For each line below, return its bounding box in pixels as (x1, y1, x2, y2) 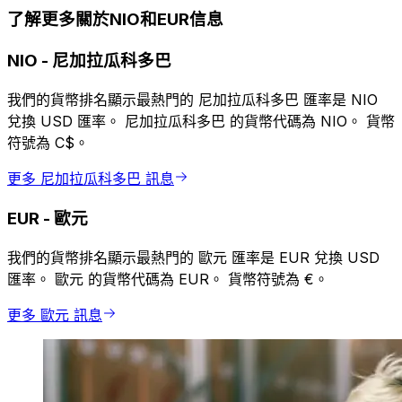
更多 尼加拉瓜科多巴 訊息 (7, 169, 174, 188)
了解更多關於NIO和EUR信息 (7, 9, 223, 31)
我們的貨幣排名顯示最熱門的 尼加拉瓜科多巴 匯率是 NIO (7, 90, 378, 109)
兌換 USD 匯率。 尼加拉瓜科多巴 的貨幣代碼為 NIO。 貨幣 (7, 111, 395, 130)
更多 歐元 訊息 (7, 306, 102, 325)
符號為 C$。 (7, 133, 89, 152)
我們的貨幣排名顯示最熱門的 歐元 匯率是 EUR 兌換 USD (7, 249, 380, 267)
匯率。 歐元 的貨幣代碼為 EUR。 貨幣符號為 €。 (7, 270, 328, 289)
